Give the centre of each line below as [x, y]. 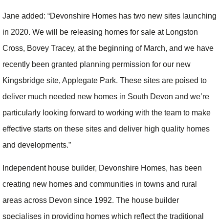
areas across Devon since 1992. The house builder [91, 200]
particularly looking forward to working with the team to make [107, 112]
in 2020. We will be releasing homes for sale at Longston [100, 32]
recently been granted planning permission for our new [97, 64]
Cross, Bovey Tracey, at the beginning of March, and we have [108, 48]
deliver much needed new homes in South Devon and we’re [106, 96]
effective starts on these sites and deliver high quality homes [106, 129]
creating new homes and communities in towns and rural [100, 184]
